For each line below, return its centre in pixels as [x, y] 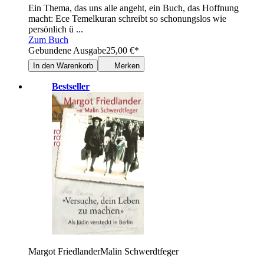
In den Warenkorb [63, 66]
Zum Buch [48, 40]
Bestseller [71, 87]
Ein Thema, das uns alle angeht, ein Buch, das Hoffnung [133, 8]
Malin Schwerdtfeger [139, 252]
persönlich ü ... [56, 29]
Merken [127, 66]
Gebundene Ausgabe [67, 51]
